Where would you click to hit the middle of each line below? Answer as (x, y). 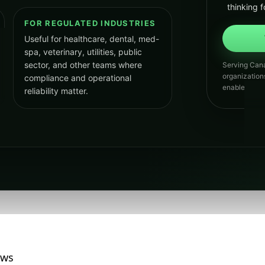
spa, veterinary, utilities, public (83, 52)
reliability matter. (56, 91)
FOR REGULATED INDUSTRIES (90, 23)
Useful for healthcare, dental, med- (92, 39)
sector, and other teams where (83, 65)
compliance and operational (78, 78)
